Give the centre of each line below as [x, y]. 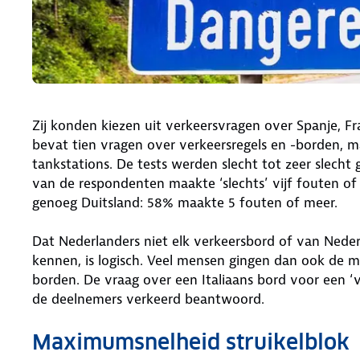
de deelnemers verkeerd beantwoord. [148, 299]
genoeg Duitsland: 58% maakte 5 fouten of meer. [185, 202]
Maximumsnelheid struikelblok [191, 342]
